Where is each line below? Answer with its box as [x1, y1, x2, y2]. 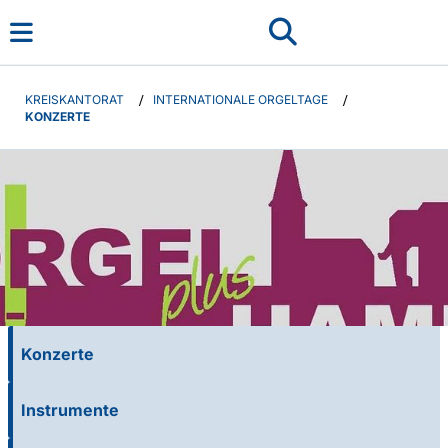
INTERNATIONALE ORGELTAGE [153, 91, 328, 107]
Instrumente [21, 400, 119, 421]
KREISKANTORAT [25, 91, 124, 107]
